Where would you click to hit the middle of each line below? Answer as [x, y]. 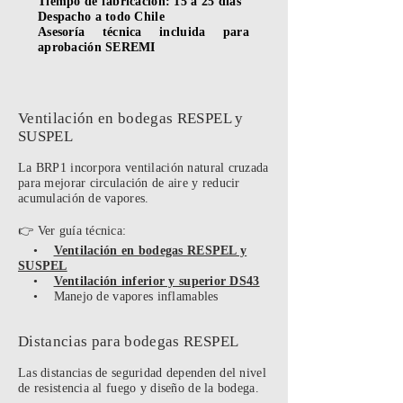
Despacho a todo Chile [101, 17]
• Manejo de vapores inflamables [118, 296]
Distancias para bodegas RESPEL [129, 341]
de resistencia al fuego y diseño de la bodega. [139, 388]
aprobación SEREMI [97, 47]
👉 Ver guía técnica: [72, 231]
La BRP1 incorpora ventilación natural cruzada [143, 168]
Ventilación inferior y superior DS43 [157, 281]
